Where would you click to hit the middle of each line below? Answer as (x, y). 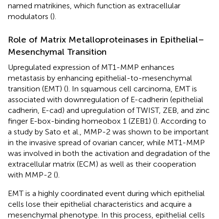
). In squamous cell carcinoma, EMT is (131, 88)
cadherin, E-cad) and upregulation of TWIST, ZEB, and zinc (109, 110)
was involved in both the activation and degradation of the (109, 153)
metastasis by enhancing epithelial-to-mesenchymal (100, 78)
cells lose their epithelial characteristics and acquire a (100, 204)
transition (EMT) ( (37, 88)
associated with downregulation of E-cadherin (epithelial (106, 99)
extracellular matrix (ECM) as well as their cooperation (102, 164)
